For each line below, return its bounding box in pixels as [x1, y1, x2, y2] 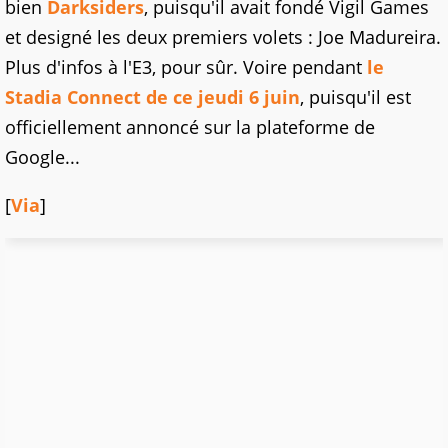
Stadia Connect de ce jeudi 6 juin [5, 85, 300, 110]
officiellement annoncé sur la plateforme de [5, 115, 375, 140]
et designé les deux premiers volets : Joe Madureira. [5, 25, 441, 50]
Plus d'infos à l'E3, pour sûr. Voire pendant [5, 55, 367, 80]
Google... [5, 145, 80, 170]
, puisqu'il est [300, 85, 411, 110]
